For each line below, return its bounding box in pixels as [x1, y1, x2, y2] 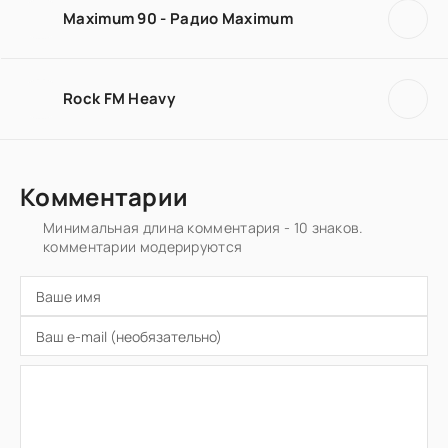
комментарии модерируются [43, 237, 243, 256]
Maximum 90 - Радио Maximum [63, 7, 293, 29]
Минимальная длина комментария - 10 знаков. [43, 218, 364, 237]
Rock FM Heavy [63, 87, 175, 109]
